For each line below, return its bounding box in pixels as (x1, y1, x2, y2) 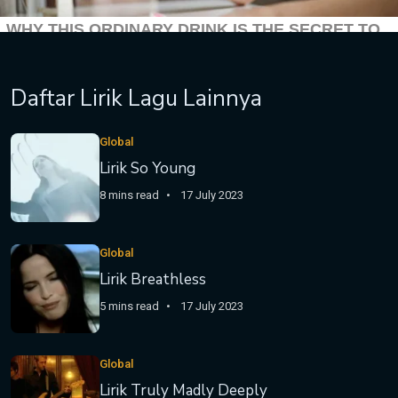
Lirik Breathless (99, 269, 206, 290)
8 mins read (99, 188, 159, 202)
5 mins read (99, 299, 159, 313)
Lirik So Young (99, 158, 195, 179)
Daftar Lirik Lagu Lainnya (11, 83, 262, 114)
